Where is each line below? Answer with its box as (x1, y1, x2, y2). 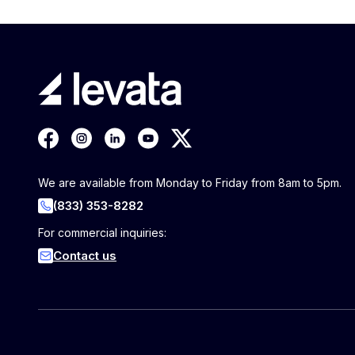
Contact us (53, 247, 116, 263)
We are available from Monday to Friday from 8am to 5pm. (38, 175, 342, 189)
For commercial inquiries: (38, 225, 166, 239)
